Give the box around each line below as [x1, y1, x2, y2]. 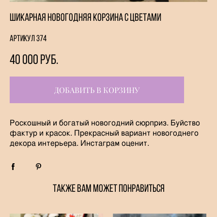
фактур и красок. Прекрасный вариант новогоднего [10, 127, 199, 138]
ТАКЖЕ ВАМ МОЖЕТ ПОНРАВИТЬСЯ [52, 183, 165, 194]
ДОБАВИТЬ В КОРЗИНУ [54, 85, 139, 95]
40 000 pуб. [10, 52, 58, 67]
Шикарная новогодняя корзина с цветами [10, 12, 161, 23]
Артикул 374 [10, 33, 46, 43]
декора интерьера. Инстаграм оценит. [10, 137, 151, 148]
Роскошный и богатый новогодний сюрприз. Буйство [10, 117, 200, 128]
